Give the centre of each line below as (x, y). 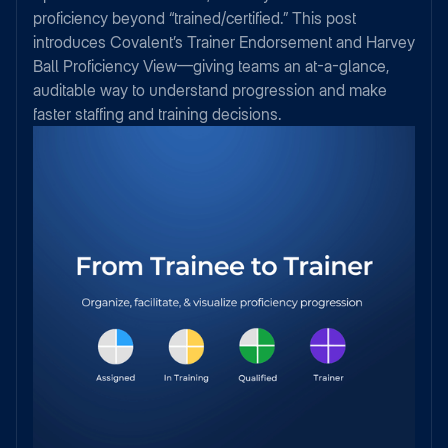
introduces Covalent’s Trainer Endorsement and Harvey (224, 42)
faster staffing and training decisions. (157, 114)
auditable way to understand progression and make (210, 90)
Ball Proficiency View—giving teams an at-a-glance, (211, 66)
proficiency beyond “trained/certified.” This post (194, 18)
